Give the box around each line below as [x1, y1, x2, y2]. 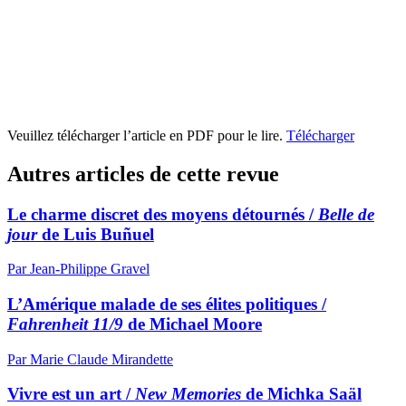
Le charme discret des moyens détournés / [7, 204, 318, 224]
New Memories [135, 384, 241, 404]
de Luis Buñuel [37, 224, 154, 244]
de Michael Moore [123, 314, 262, 333]
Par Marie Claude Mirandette [7, 351, 173, 367]
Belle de [318, 204, 374, 224]
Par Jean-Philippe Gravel [7, 261, 150, 277]
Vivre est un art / [7, 384, 135, 404]
